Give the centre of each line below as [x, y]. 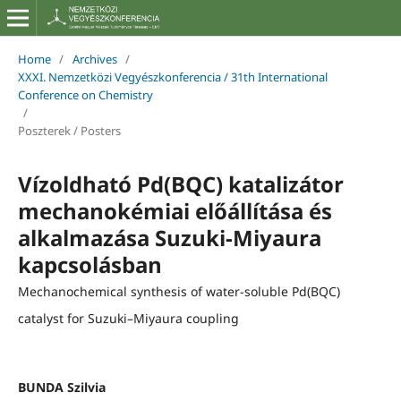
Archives [94, 59]
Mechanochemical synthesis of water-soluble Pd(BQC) [179, 291]
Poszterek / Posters [69, 130]
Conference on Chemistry [85, 94]
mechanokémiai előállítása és [175, 210]
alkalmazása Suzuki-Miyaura [169, 237]
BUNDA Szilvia [61, 387]
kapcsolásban [90, 264]
